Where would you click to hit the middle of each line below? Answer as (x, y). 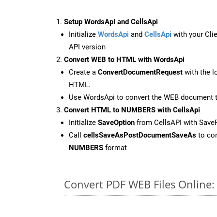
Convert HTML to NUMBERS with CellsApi (132, 110)
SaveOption (116, 122)
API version (87, 47)
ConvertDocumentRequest (140, 72)
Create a (83, 72)
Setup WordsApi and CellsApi (111, 22)
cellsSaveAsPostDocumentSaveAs (140, 135)
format (115, 147)
